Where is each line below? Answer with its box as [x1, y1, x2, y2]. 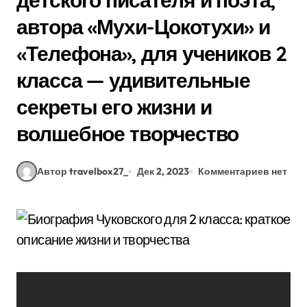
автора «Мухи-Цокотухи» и [16, 14, 271, 40]
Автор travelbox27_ [37, 164, 128, 177]
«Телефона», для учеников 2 [16, 40, 287, 66]
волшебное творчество [16, 121, 239, 147]
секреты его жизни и [16, 94, 212, 120]
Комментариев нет [198, 164, 287, 177]
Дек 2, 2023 [137, 164, 189, 177]
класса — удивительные [16, 67, 251, 93]
